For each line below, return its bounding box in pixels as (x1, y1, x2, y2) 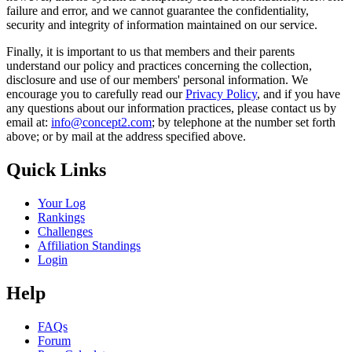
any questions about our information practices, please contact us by (6, 101, 336, 115)
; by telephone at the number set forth (152, 115, 335, 130)
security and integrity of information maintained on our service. (6, 18, 317, 32)
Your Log (38, 196, 86, 211)
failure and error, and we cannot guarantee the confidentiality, (6, 4, 309, 18)
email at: (6, 115, 51, 130)
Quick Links (6, 159, 106, 181)
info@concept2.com (51, 115, 152, 130)
